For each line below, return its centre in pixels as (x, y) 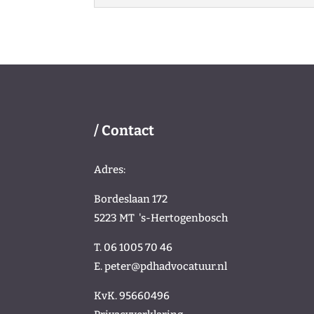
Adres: (110, 170)
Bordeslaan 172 (131, 199)
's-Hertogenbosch (184, 218)
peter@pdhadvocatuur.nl (166, 267)
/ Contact (124, 130)
